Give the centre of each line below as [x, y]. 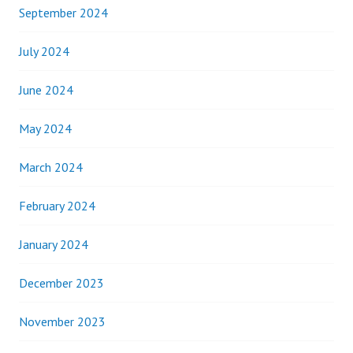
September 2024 [63, 13]
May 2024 [45, 128]
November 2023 [62, 321]
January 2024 [54, 244]
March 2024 [51, 167]
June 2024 [46, 90]
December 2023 [61, 283]
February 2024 [57, 206]
